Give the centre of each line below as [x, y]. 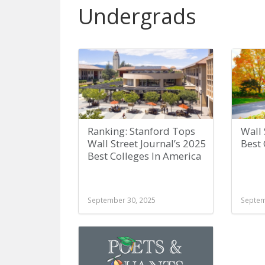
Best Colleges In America [144, 156]
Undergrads [137, 16]
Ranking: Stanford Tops [141, 131]
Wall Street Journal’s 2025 [147, 143]
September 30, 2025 [122, 200]
